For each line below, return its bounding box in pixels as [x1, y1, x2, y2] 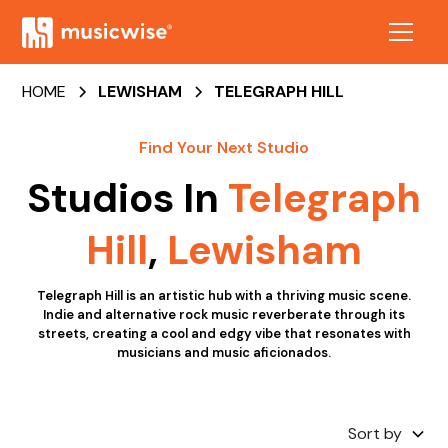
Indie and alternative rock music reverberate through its [43, 306, 405, 323]
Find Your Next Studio [139, 137, 309, 158]
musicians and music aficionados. [117, 344, 331, 361]
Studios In [27, 172, 228, 224]
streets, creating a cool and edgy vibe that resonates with [37, 325, 411, 342]
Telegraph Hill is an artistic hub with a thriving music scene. [37, 287, 411, 304]
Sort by [347, 423, 402, 444]
